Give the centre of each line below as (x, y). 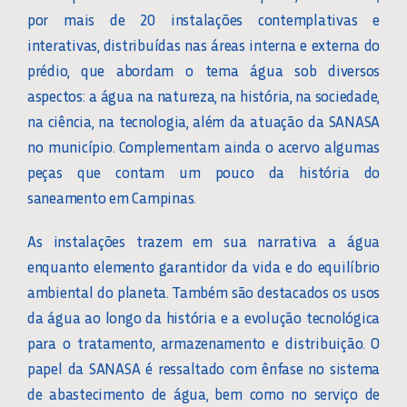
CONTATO (75, 54)
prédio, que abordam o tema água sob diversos (203, 69)
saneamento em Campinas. (112, 197)
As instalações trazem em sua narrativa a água (203, 240)
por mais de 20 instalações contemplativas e (203, 19)
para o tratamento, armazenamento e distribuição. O (203, 342)
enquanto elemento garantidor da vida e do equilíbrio (203, 266)
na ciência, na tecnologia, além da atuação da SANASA (203, 120)
